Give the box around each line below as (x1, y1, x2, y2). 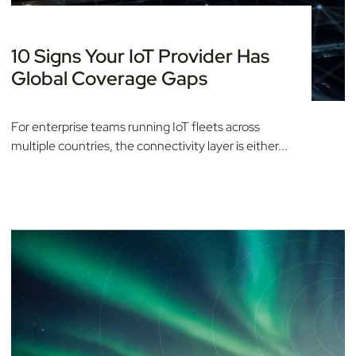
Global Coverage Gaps (11, 66, 207, 91)
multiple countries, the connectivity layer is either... (11, 137, 288, 155)
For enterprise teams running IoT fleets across (11, 118, 260, 136)
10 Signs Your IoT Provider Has (11, 44, 269, 69)
